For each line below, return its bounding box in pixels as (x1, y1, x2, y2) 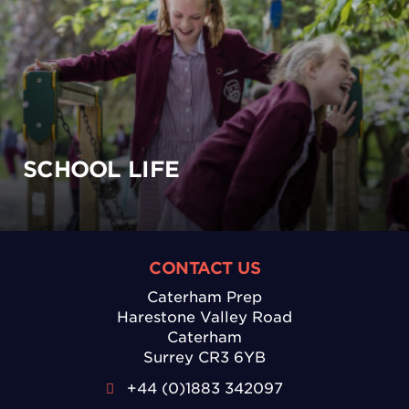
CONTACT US (149, 257, 260, 278)
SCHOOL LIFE (23, 155, 180, 183)
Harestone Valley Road (117, 308, 292, 326)
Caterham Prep (147, 288, 262, 306)
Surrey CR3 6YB (143, 348, 266, 366)
